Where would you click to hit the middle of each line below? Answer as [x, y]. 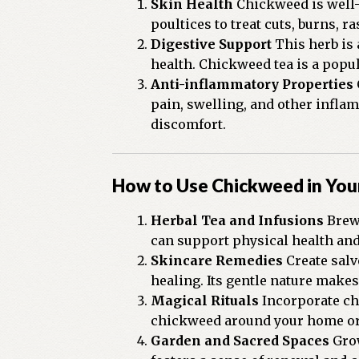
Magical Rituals [205, 300]
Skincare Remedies [217, 260]
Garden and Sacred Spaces [240, 340]
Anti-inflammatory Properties [252, 85]
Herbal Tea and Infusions [238, 220]
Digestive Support [212, 44]
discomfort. [189, 125]
